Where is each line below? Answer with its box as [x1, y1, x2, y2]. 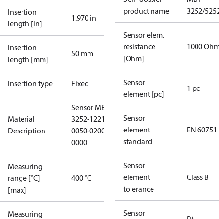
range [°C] [8, 173, 40, 183]
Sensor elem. [123, 30, 164, 40]
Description [8, 126, 45, 135]
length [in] [8, 19, 42, 28]
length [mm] [8, 54, 48, 64]
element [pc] [123, 89, 164, 99]
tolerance [123, 184, 154, 194]
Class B [187, 172, 209, 182]
